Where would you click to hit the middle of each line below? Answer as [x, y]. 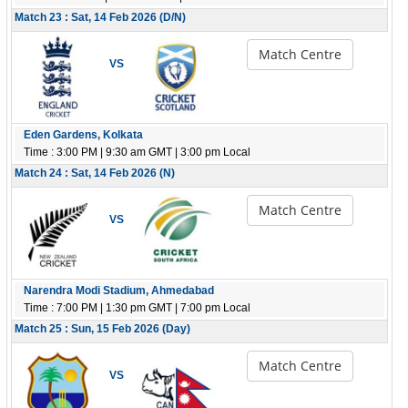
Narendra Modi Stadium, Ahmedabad [119, 291]
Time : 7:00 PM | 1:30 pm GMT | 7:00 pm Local [137, 308]
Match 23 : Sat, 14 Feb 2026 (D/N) [100, 17]
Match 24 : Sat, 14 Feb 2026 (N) [95, 173]
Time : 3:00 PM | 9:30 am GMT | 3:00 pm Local [137, 152]
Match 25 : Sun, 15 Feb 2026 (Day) [102, 329]
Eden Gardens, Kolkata [83, 135]
